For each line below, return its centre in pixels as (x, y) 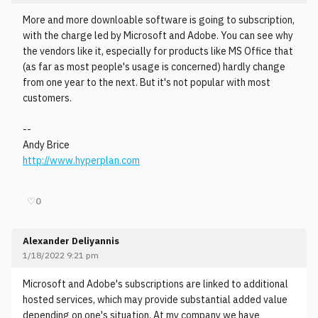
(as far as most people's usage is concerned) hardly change (154, 67)
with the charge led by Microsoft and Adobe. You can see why (158, 35)
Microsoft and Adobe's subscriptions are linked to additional (155, 284)
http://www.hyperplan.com (81, 160)
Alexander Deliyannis (71, 241)
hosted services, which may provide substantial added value (155, 300)
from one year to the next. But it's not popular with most (147, 82)
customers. (47, 98)
